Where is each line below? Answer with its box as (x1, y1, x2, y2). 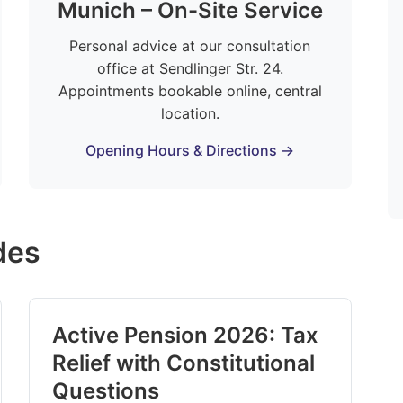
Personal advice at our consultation (69, 37, 311, 55)
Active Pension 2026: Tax (52, 322, 319, 348)
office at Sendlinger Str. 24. (96, 59, 283, 77)
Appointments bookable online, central (58, 82, 322, 100)
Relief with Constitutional (52, 350, 316, 376)
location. (160, 104, 219, 122)
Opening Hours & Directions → (85, 141, 295, 159)
